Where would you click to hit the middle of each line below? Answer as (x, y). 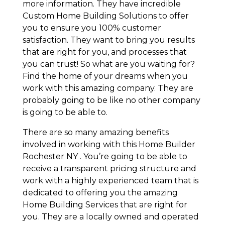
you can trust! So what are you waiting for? (108, 64)
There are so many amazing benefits (95, 132)
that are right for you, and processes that (104, 52)
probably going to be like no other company (111, 100)
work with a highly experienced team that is (110, 180)
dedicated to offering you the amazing (100, 192)
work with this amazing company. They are (108, 88)
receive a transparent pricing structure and (109, 168)
